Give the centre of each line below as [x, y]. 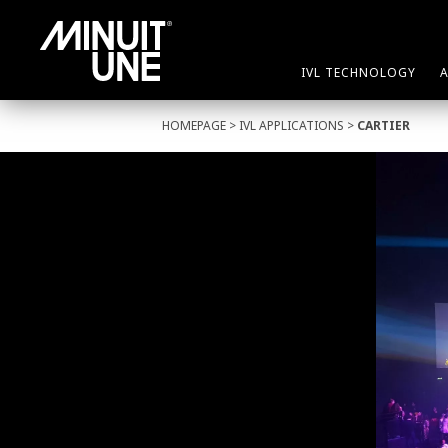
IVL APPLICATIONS [291, 125]
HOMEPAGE [194, 125]
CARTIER [383, 125]
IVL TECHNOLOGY [358, 72]
